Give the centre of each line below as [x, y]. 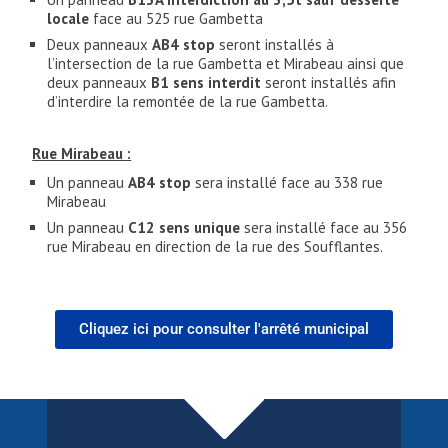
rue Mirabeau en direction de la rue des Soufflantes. [215, 247]
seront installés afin [329, 83]
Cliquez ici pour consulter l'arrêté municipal [223, 329]
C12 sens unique [182, 228]
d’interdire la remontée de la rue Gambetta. [188, 102]
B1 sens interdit [206, 83]
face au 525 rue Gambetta [176, 19]
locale [68, 19]
